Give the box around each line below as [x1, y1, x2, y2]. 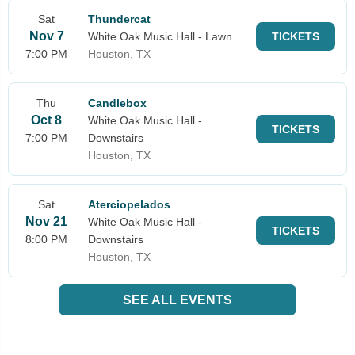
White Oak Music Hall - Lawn [88, 29, 232, 43]
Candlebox [88, 96, 147, 109]
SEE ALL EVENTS [123, 292, 232, 307]
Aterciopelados [88, 197, 170, 211]
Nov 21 [25, 214, 67, 228]
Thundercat [88, 12, 151, 25]
